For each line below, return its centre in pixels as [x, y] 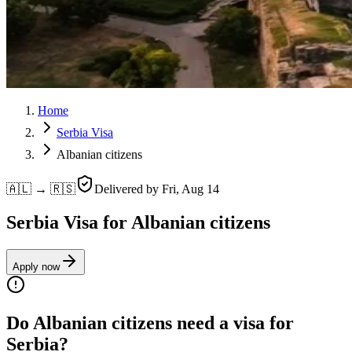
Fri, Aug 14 [191, 189]
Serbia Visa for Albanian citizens [138, 222]
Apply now [36, 266]
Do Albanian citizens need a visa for [150, 323]
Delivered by [128, 189]
